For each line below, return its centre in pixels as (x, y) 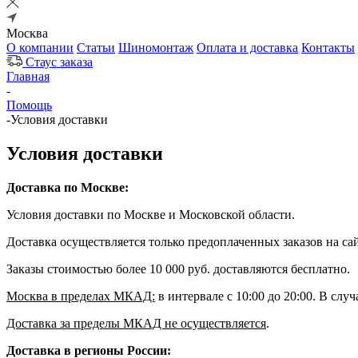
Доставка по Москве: (68, 187)
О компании (40, 48)
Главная (28, 76)
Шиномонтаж (156, 48)
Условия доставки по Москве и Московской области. (151, 214)
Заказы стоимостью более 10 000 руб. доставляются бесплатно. (178, 268)
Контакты (328, 48)
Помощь (29, 105)
